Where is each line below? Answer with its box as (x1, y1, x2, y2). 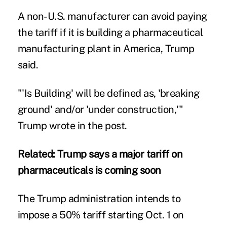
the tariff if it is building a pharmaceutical (17, 26, 203, 39)
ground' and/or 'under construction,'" (17, 103, 183, 116)
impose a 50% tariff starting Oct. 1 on (17, 208, 184, 221)
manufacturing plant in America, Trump (17, 42, 195, 55)
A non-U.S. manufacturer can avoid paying (17, 10, 207, 22)
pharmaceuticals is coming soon (17, 164, 161, 176)
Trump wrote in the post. (17, 119, 127, 132)
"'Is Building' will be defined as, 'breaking (17, 87, 200, 99)
